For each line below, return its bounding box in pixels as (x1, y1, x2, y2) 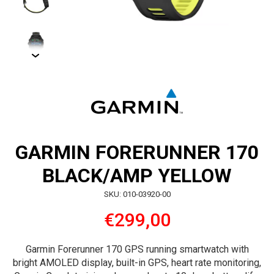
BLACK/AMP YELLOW (42, 164, 232, 188)
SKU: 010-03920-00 (103, 190, 171, 199)
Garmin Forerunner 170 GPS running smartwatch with (25, 243, 249, 256)
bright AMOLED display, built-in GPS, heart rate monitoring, (13, 257, 261, 269)
